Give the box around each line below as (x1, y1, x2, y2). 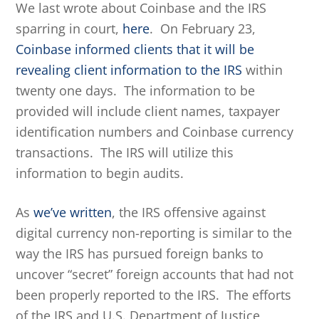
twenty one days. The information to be (16, 82, 256, 99)
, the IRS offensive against (112, 204, 266, 221)
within (242, 61, 283, 78)
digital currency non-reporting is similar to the (16, 224, 293, 241)
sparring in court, (16, 20, 123, 37)
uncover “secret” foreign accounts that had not (16, 266, 294, 283)
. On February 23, (150, 20, 256, 37)
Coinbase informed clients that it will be (16, 41, 255, 58)
